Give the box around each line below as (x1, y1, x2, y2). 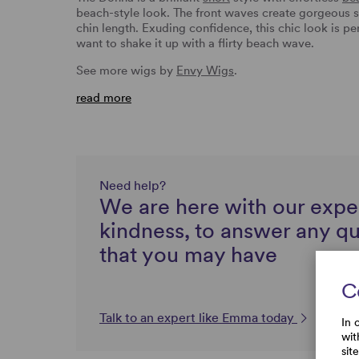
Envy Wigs (176, 63, 234, 78)
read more (76, 90, 131, 105)
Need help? (99, 177, 166, 193)
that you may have (99, 240, 277, 268)
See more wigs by (76, 63, 176, 78)
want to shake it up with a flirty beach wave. (76, 35, 317, 50)
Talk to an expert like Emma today (99, 309, 297, 325)
